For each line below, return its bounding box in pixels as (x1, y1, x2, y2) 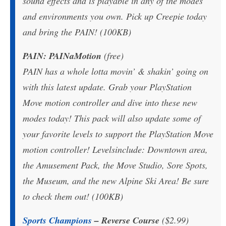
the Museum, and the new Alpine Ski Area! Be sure (23, 174, 209, 187)
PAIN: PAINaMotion (23, 49, 101, 62)
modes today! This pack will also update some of (23, 111, 201, 124)
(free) (101, 49, 124, 62)
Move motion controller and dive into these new (23, 96, 197, 108)
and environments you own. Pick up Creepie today (23, 10, 207, 22)
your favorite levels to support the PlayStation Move (23, 127, 213, 140)
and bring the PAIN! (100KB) (23, 25, 131, 38)
